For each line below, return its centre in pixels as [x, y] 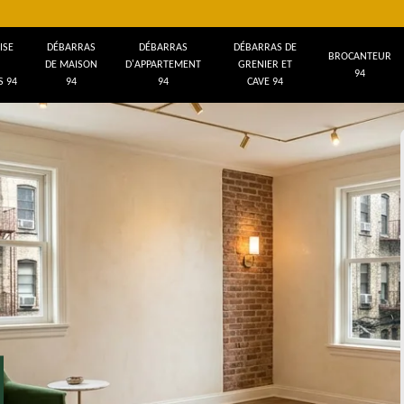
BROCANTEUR [360, 56]
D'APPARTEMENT [163, 65]
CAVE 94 [265, 83]
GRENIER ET [265, 65]
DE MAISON [71, 65]
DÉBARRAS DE [265, 48]
